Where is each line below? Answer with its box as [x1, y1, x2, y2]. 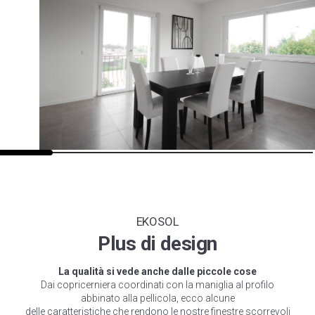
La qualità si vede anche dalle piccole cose [58, 266, 257, 277]
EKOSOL [136, 214, 179, 229]
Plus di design [98, 232, 217, 255]
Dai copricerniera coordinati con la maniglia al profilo [41, 279, 274, 290]
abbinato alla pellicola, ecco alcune [80, 292, 235, 304]
